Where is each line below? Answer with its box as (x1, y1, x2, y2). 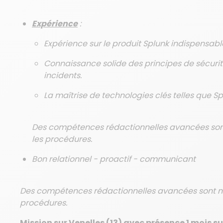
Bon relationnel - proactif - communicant (32, 153, 196, 165)
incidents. (44, 70, 82, 81)
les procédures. (32, 133, 92, 145)
